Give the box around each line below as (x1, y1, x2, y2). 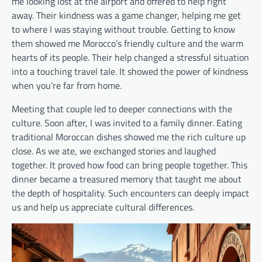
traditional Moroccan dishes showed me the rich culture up (12, 130, 246, 144)
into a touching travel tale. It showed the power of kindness (12, 64, 248, 79)
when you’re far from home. (12, 78, 122, 93)
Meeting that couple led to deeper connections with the (12, 102, 232, 116)
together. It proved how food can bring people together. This (12, 158, 247, 173)
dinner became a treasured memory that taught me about (12, 172, 242, 187)
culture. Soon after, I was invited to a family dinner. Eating (12, 116, 242, 130)
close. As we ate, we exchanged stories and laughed (12, 144, 216, 158)
